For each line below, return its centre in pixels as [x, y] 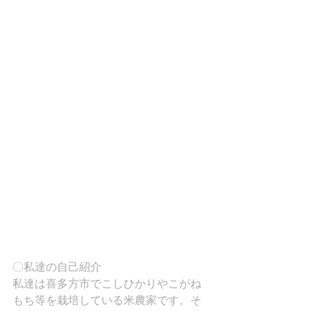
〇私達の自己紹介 [57, 267]
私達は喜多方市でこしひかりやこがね [107, 284]
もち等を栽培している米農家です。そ [107, 301]
